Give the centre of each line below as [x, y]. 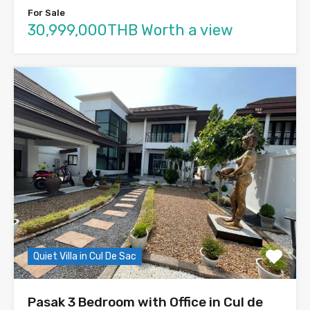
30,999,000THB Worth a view [130, 30]
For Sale [46, 13]
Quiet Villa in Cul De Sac [85, 257]
